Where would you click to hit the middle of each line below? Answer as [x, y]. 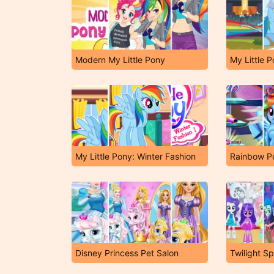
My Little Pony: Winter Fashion [135, 156]
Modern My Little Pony [120, 60]
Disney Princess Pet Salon [127, 253]
